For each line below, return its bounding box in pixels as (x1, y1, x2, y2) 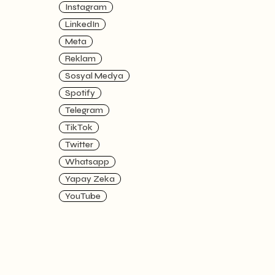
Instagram (65, 2, 107, 12)
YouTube (65, 191, 101, 201)
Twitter (65, 139, 93, 150)
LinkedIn (65, 19, 99, 29)
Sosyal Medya (65, 71, 123, 81)
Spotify (65, 88, 95, 98)
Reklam (65, 53, 96, 64)
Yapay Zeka (65, 174, 115, 184)
